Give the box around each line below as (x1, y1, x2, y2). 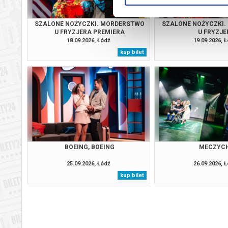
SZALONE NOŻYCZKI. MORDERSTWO (35, 20, 145, 27)
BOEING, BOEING (65, 143, 115, 151)
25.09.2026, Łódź (66, 160, 110, 167)
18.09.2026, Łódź (66, 37, 110, 44)
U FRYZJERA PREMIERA (54, 28, 125, 36)
